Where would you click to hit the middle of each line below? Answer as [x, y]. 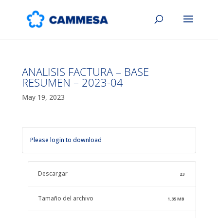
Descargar [53, 173]
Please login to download [66, 140]
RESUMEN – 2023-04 [72, 82]
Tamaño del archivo [65, 198]
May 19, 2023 [43, 97]
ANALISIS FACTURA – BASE [85, 72]
